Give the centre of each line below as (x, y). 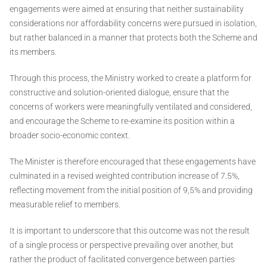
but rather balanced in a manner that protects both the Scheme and (133, 38)
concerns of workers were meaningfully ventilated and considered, (131, 107)
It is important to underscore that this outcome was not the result (130, 231)
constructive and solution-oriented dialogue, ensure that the (119, 93)
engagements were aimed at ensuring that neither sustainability (127, 9)
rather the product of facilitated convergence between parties (122, 260)
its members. (33, 52)
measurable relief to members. (65, 205)
